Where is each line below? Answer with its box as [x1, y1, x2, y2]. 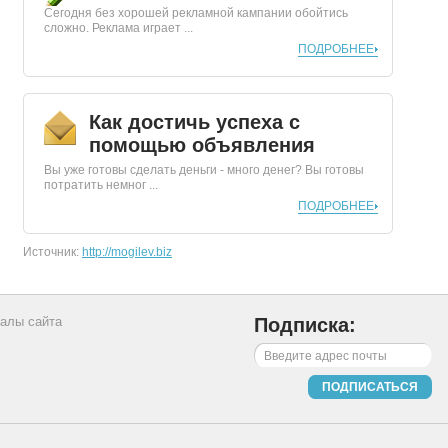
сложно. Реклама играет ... [44, 21, 193, 35]
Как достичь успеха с [89, 111, 300, 133]
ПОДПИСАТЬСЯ [322, 380, 418, 394]
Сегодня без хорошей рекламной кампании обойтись [44, 6, 348, 20]
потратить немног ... [44, 178, 158, 192]
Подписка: [254, 314, 356, 336]
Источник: [23, 245, 82, 259]
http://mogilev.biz [82, 245, 172, 259]
